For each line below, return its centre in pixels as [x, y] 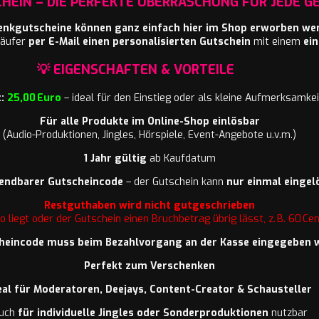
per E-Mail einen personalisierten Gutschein [139, 41]
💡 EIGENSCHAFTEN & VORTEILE [135, 69]
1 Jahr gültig [115, 158]
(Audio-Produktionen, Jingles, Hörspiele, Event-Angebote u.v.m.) [150, 135]
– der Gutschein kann [175, 182]
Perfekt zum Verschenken [150, 266]
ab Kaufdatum [181, 158]
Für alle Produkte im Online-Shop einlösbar [150, 121]
